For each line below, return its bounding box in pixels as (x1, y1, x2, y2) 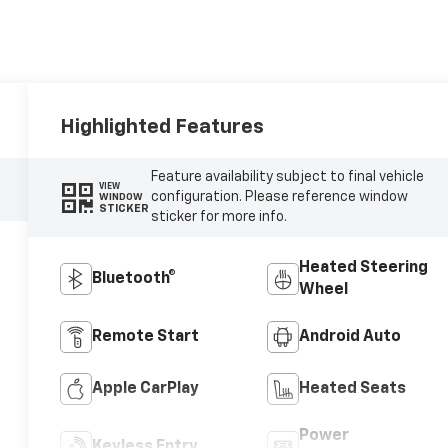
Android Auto (298, 329, 401, 346)
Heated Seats (298, 381, 406, 398)
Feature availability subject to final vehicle (150, 170, 424, 185)
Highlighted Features (60, 116, 265, 137)
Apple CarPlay (92, 381, 200, 398)
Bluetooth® (92, 271, 177, 288)
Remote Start (92, 329, 200, 346)
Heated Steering (298, 260, 428, 277)
